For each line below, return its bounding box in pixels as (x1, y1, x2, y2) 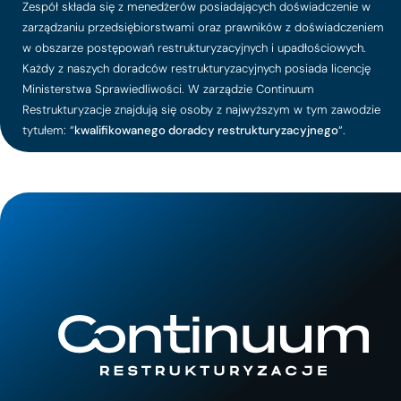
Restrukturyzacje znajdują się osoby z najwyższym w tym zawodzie (22, 102, 380, 118)
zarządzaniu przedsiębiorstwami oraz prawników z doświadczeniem (22, 20, 384, 36)
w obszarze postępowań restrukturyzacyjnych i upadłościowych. (22, 40, 366, 56)
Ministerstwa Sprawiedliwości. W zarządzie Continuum (22, 81, 314, 98)
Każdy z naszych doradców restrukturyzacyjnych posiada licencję (22, 61, 371, 77)
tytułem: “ (22, 123, 74, 139)
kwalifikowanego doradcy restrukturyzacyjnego (74, 123, 338, 139)
